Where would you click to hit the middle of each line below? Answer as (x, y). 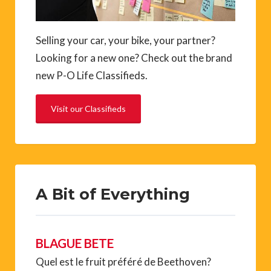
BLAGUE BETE (75, 243)
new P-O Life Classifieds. (92, 75)
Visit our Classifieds (88, 108)
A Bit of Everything (113, 194)
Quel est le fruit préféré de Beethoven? (123, 261)
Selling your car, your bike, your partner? (126, 40)
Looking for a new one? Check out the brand (134, 57)
